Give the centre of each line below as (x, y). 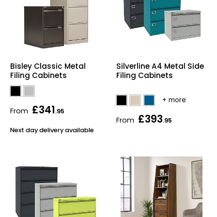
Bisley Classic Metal (48, 66)
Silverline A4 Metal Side (160, 66)
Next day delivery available (52, 130)
